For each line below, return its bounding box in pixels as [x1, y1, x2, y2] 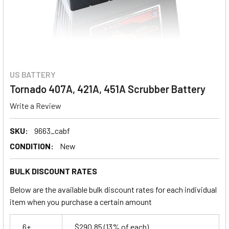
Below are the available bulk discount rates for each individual [10, 184, 217, 194]
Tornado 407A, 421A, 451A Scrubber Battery [10, 83, 205, 95]
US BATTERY [10, 70, 56, 79]
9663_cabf [34, 125, 70, 135]
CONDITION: [10, 141, 54, 151]
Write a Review [10, 100, 61, 110]
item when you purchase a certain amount [10, 196, 152, 207]
